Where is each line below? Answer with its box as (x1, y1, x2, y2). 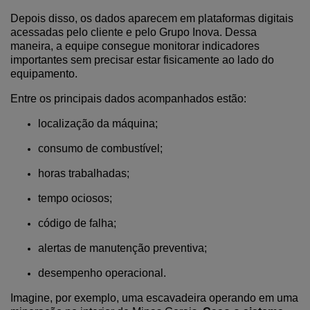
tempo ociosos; (38, 192, 112, 204)
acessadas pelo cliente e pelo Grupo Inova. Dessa (10, 26, 257, 38)
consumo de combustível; (38, 143, 163, 154)
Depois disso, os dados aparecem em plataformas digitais (10, 12, 293, 24)
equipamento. (10, 68, 77, 80)
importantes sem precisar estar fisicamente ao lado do (10, 54, 274, 66)
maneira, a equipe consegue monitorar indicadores (10, 40, 259, 52)
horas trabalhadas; (38, 167, 129, 179)
